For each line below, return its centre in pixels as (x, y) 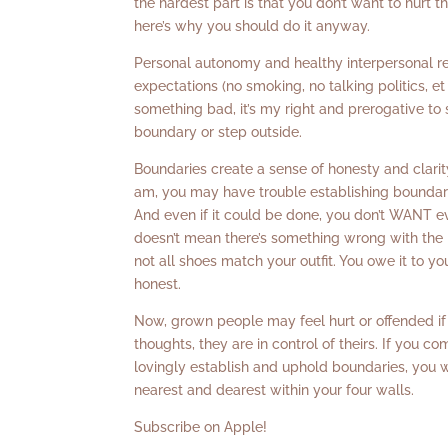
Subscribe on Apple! (201, 426)
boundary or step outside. (218, 131)
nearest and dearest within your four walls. (274, 389)
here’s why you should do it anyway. (252, 25)
